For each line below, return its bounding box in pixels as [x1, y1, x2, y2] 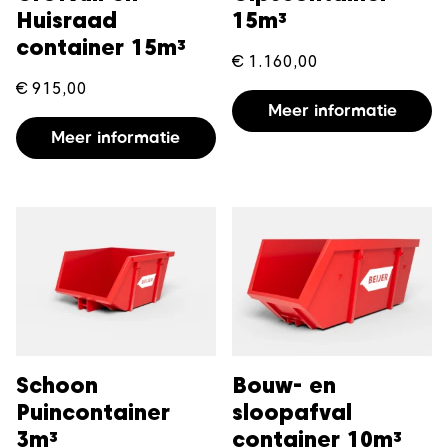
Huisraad [16, 6, 117, 33]
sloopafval [232, 399, 353, 426]
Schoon [16, 372, 98, 399]
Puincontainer [16, 399, 170, 426]
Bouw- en [232, 372, 337, 399]
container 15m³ [16, 33, 186, 60]
